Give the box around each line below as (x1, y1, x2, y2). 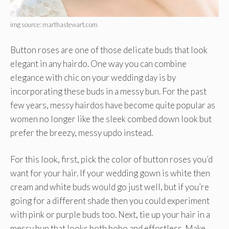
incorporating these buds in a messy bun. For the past (10, 85, 207, 97)
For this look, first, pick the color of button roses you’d (10, 154, 213, 165)
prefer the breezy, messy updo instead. (10, 127, 153, 138)
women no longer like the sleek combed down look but (10, 113, 212, 124)
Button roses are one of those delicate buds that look (10, 44, 208, 55)
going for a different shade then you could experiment (10, 195, 210, 207)
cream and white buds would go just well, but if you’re (10, 181, 209, 193)
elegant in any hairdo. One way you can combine (10, 58, 187, 69)
